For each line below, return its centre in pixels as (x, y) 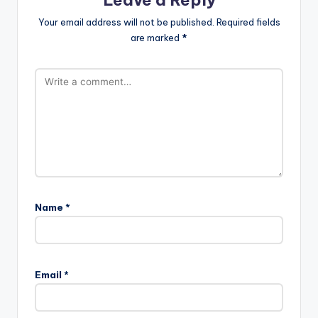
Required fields (248, 22)
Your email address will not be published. (126, 22)
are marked (156, 38)
